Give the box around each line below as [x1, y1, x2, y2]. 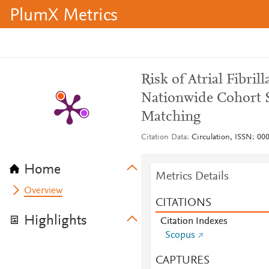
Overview [24, 186, 63, 196]
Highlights [24, 214, 87, 228]
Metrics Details [155, 171, 229, 183]
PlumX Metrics [10, 7, 118, 25]
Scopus [165, 231, 195, 240]
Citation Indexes [160, 217, 228, 226]
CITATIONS [155, 197, 211, 209]
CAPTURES [155, 255, 210, 267]
